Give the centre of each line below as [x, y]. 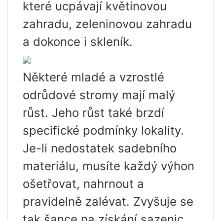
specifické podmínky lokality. [103, 130]
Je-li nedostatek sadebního [100, 148]
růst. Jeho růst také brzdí [93, 113]
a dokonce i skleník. [78, 42]
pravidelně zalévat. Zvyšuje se [108, 202]
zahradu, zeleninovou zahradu [107, 24]
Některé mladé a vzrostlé [93, 77]
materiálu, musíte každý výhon [109, 166]
